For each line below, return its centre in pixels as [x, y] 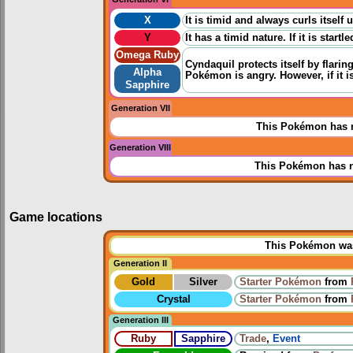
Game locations [56, 216]
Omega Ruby [147, 56]
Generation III [140, 320]
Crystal [173, 300]
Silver [203, 282]
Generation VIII [140, 148]
